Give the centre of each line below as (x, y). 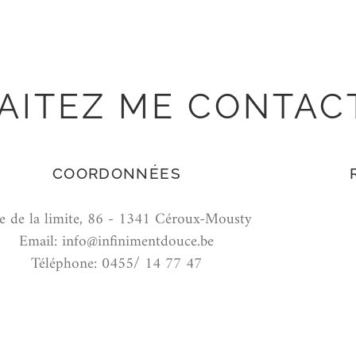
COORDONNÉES (117, 174)
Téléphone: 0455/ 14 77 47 (117, 264)
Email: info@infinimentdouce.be (117, 242)
